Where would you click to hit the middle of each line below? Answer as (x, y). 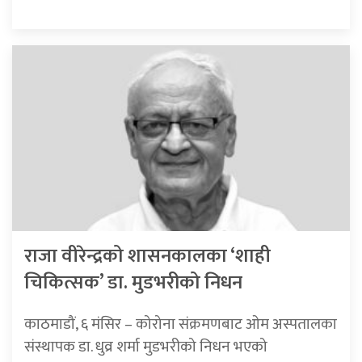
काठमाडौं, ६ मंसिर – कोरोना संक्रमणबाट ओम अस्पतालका (181, 324)
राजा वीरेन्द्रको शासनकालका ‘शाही (147, 257)
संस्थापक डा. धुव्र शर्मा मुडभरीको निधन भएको (146, 347)
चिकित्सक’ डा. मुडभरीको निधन (133, 283)
